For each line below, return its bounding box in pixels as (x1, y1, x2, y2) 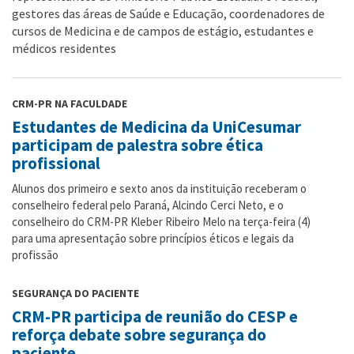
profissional (12, 153, 100, 175)
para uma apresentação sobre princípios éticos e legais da (12, 231, 294, 247)
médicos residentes (12, 40, 116, 57)
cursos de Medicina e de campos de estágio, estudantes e (12, 23, 314, 40)
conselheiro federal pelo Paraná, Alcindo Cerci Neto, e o (12, 198, 284, 213)
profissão (12, 247, 58, 263)
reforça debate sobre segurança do (12, 324, 266, 346)
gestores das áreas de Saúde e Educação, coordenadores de (12, 6, 325, 22)
